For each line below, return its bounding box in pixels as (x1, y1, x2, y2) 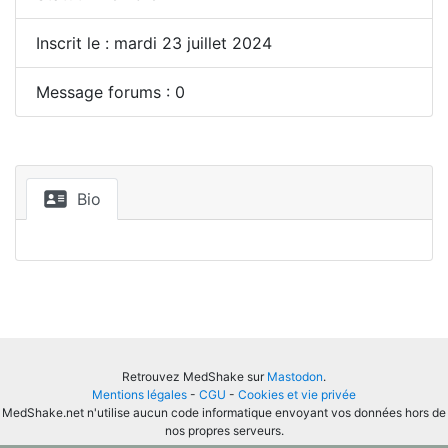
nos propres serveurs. (164, 423, 284, 438)
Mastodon (267, 369, 323, 384)
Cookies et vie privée (238, 387, 356, 402)
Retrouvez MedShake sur (122, 369, 267, 384)
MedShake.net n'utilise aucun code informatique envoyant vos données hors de (2, 405, 446, 420)
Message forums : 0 (36, 82, 185, 102)
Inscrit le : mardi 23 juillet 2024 (36, 33, 272, 53)
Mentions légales (92, 387, 187, 402)
